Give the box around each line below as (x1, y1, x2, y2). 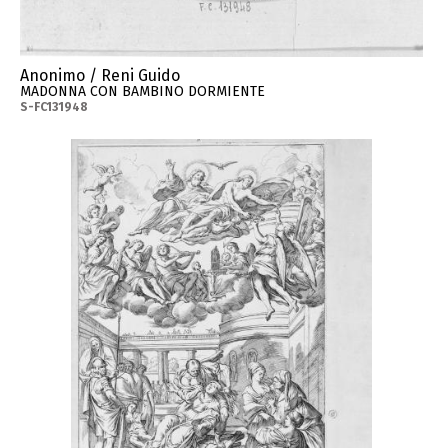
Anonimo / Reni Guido (20, 66, 181, 86)
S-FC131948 (20, 100, 89, 115)
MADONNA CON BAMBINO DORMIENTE (20, 83, 266, 101)
